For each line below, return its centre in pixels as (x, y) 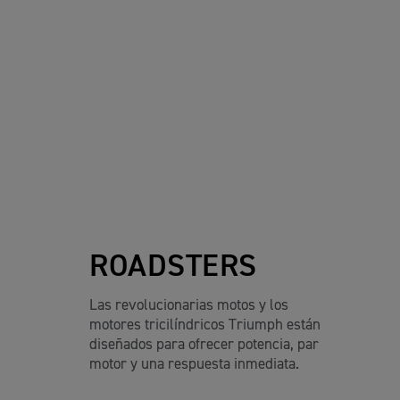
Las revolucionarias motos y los (189, 305)
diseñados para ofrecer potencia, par (204, 345)
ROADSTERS (173, 267)
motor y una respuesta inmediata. (194, 364)
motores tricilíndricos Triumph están (205, 325)
